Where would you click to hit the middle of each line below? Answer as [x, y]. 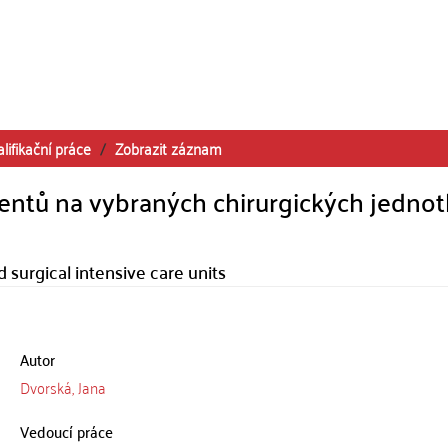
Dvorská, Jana [62, 387]
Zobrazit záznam [168, 148]
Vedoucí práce [66, 431]
